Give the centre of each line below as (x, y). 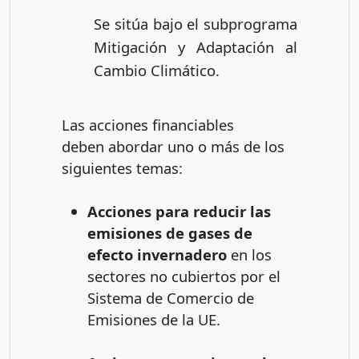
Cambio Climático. (157, 70)
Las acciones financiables (148, 124)
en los (249, 254)
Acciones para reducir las (179, 211)
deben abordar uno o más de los (173, 146)
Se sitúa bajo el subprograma (196, 23)
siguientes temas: (122, 167)
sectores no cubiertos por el (184, 276)
